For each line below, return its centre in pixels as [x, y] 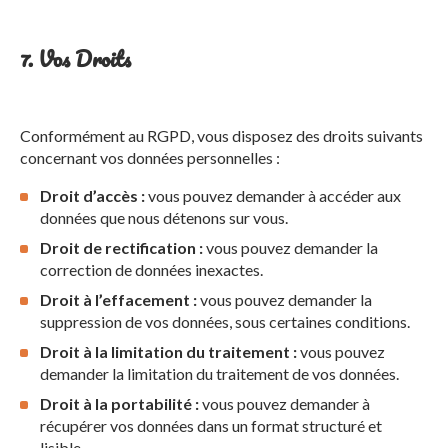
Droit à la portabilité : [119, 403]
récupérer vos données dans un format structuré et [211, 425]
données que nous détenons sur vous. [164, 217]
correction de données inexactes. [151, 269]
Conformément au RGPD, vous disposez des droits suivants [221, 135]
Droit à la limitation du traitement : [168, 351]
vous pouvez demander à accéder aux [273, 195]
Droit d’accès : [92, 195]
